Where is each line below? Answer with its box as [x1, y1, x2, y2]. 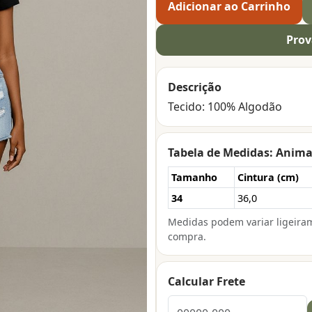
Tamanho [171, 170, 217, 184]
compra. [168, 229, 206, 243]
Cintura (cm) [237, 170, 299, 184]
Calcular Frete [168, 273, 245, 289]
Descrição [168, 79, 221, 95]
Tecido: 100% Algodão [168, 98, 282, 114]
